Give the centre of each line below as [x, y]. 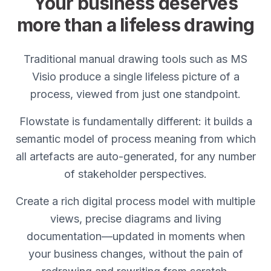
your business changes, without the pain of [135, 254]
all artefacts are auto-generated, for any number [135, 156]
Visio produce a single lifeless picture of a [135, 77]
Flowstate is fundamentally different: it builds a [135, 121]
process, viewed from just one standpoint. [135, 94]
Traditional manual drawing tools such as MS [135, 59]
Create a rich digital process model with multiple [135, 201]
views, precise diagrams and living [135, 219]
